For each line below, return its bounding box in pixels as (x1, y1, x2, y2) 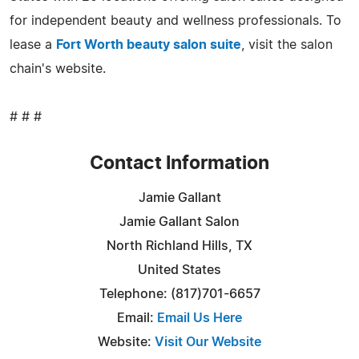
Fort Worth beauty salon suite (56, 38, 241, 51)
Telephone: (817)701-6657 (99, 287, 260, 301)
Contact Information (90, 154, 269, 173)
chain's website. (10, 62, 106, 75)
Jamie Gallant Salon (119, 215, 240, 228)
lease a (10, 38, 56, 51)
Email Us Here (157, 311, 242, 325)
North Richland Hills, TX (107, 239, 252, 252)
